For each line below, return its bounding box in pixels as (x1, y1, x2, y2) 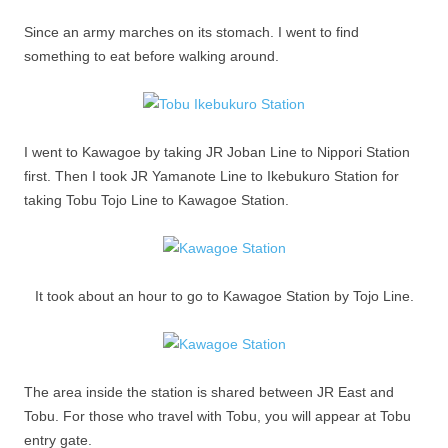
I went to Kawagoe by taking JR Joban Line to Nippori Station (24, 144, 410, 160)
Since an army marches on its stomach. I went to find (24, 24, 359, 40)
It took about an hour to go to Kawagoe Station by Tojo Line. (34, 288, 414, 304)
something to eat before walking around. (24, 48, 279, 64)
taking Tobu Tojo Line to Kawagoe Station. (24, 192, 289, 208)
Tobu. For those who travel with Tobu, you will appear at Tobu (24, 408, 411, 424)
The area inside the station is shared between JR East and (24, 384, 394, 400)
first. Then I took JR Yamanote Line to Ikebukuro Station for (24, 168, 399, 184)
